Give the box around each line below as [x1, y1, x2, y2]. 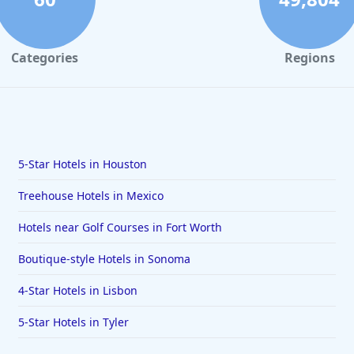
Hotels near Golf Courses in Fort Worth [17, 220, 222, 235]
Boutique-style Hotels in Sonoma [17, 251, 190, 267]
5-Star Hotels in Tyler [17, 314, 129, 330]
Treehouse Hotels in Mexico [17, 188, 164, 204]
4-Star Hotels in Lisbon [17, 283, 137, 299]
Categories [11, 49, 78, 67]
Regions [284, 49, 335, 67]
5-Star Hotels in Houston [17, 156, 147, 172]
